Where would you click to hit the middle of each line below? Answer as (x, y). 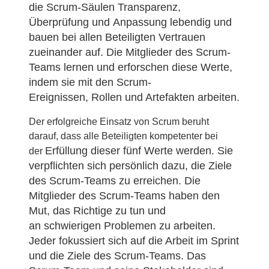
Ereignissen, (60, 97)
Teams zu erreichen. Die (142, 180)
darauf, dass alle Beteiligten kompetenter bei (123, 136)
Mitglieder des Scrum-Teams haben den (124, 195)
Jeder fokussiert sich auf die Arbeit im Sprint (134, 240)
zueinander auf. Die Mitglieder (102, 52)
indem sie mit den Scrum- (90, 82)
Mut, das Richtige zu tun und (97, 210)
